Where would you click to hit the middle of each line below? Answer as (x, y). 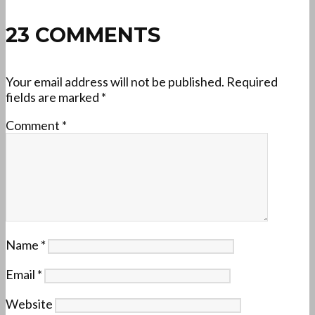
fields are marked (53, 97)
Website (29, 303)
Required (252, 81)
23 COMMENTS (83, 34)
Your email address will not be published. (115, 81)
